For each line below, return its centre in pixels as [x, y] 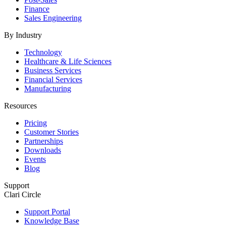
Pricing [36, 123]
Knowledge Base [52, 220]
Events [35, 159]
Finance [37, 9]
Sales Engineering [53, 18]
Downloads [43, 150]
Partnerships [44, 141]
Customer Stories [51, 132]
